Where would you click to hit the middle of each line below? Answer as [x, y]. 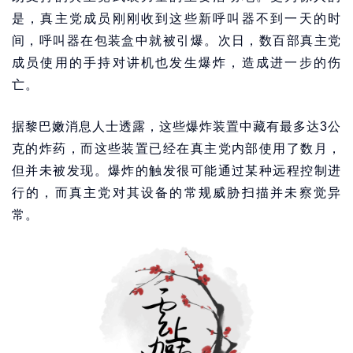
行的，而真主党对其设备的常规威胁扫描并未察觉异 [176, 193]
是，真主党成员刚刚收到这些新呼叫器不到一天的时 [176, 19]
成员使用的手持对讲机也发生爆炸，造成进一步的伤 [176, 63]
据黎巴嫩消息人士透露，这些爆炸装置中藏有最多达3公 [176, 126]
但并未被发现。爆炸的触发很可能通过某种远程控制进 [176, 171]
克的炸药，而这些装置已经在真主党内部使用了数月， [176, 149]
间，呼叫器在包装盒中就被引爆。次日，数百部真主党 [176, 41]
